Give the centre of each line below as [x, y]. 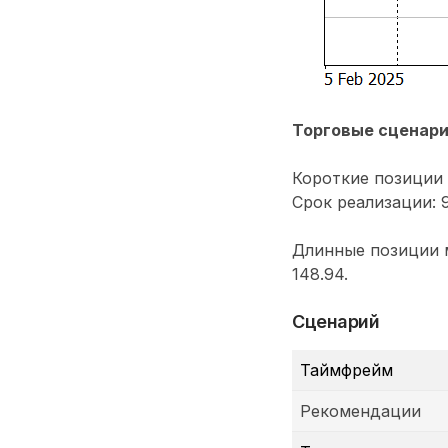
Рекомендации [360, 411]
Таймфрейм [346, 370]
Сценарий [336, 322]
